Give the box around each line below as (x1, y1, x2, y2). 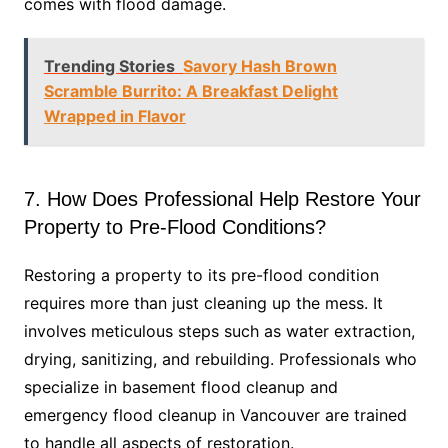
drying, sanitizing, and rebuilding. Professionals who (23, 349, 417, 370)
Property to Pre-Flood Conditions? (23, 216, 326, 239)
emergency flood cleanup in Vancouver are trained (23, 405, 407, 426)
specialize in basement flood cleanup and (23, 377, 338, 398)
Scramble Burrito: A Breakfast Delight (43, 81, 338, 102)
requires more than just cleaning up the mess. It (23, 293, 383, 314)
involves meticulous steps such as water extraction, (23, 321, 415, 342)
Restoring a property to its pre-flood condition (23, 265, 379, 286)
